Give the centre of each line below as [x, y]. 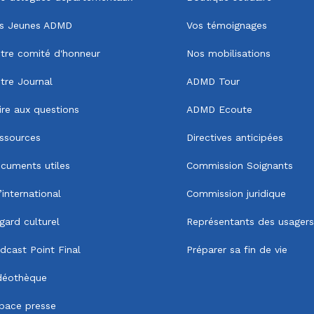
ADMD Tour [213, 81]
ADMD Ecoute [219, 109]
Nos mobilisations [228, 53]
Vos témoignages [227, 25]
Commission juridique [236, 193]
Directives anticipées [235, 137]
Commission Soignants [240, 165]
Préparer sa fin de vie [237, 250]
